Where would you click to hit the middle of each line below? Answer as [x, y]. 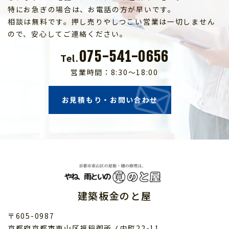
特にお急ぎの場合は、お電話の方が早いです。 [92, 9]
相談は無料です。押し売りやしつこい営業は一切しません [112, 21]
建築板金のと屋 [114, 196]
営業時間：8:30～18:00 [114, 72]
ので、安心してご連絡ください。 [68, 33]
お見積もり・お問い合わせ [110, 99]
